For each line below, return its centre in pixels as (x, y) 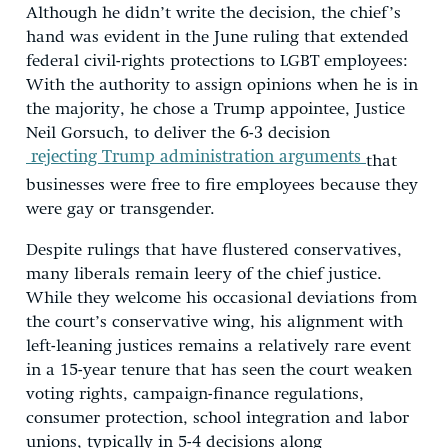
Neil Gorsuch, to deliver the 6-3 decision (178, 133)
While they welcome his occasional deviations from (221, 298)
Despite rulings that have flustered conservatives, (214, 250)
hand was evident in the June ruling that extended (217, 37)
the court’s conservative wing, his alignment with (214, 322)
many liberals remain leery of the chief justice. (204, 274)
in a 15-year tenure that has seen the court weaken (219, 370)
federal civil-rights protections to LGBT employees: (217, 61)
